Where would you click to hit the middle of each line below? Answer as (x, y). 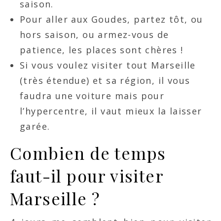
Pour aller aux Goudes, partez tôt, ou (111, 19)
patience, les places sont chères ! (102, 50)
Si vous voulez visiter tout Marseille (108, 65)
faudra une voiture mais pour (92, 96)
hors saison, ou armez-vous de (94, 35)
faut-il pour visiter (87, 176)
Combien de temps (88, 153)
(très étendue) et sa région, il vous (105, 81)
